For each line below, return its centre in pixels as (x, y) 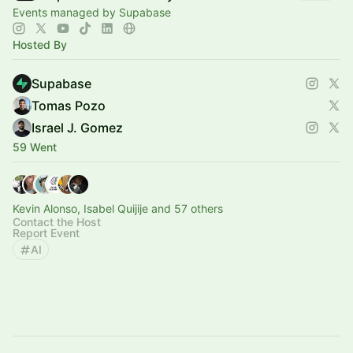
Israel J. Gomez (77, 128)
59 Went (35, 147)
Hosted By (40, 45)
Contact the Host (57, 222)
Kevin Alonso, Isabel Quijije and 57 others (118, 208)
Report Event (46, 233)
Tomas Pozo (69, 106)
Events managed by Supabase (92, 12)
